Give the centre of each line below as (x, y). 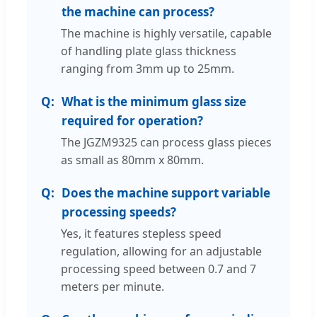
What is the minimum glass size (154, 101)
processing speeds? (119, 212)
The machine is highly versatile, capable (166, 33)
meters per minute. (113, 286)
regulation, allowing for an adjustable (161, 251)
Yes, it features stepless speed (141, 233)
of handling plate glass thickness (149, 51)
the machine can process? (138, 11)
